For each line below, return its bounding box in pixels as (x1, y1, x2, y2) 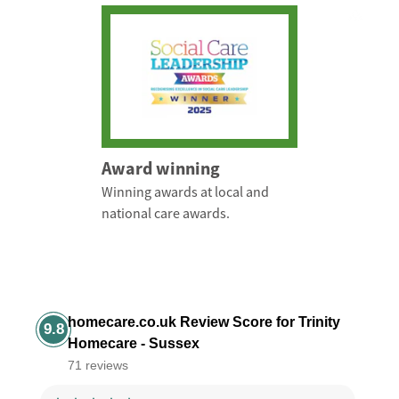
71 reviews (68, 358, 129, 373)
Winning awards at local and (102, 183, 269, 202)
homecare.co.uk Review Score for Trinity (68, 314, 341, 330)
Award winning (102, 157, 220, 181)
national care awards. (102, 205, 230, 224)
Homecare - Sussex (68, 336, 200, 352)
